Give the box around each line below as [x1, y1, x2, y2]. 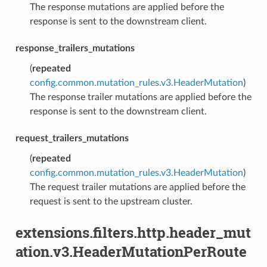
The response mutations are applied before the [29, 2, 224, 12]
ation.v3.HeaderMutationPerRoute [15, 241, 247, 261]
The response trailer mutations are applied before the [29, 92, 252, 102]
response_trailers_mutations [15, 43, 135, 53]
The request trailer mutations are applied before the [29, 182, 246, 192]
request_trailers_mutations [15, 133, 129, 143]
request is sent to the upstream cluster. [29, 196, 193, 206]
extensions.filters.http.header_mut [15, 222, 251, 242]
